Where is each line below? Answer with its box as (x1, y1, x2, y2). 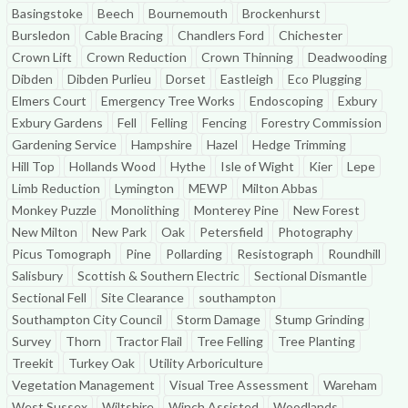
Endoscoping (250, 93, 323, 108)
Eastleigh (220, 71, 273, 87)
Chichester (279, 27, 342, 43)
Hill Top (12, 158, 55, 174)
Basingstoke (12, 5, 83, 21)
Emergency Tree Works (101, 93, 235, 108)
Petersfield (199, 224, 263, 240)
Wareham (323, 377, 377, 393)
